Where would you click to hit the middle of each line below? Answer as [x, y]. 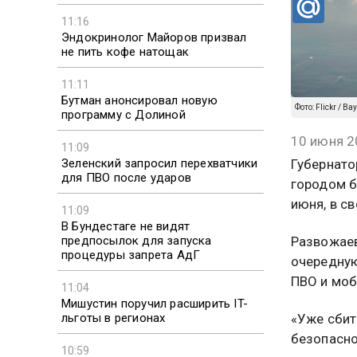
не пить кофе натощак [125, 51]
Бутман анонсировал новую [139, 100]
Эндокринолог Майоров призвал [154, 37]
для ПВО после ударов [126, 177]
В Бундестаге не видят [126, 226]
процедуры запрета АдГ [131, 255]
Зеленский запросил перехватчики [160, 163]
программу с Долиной [124, 114]
